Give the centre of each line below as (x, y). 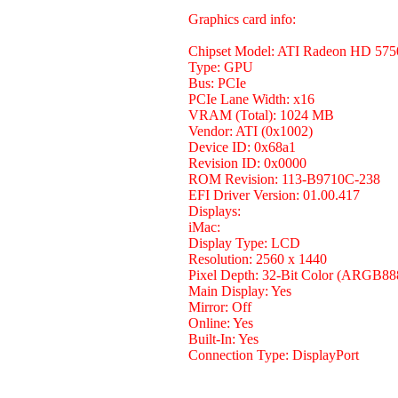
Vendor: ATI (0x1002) (251, 131)
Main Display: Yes (240, 291)
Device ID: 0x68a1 (242, 147)
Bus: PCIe (217, 83)
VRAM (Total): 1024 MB (261, 115)
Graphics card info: (242, 19)
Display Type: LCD (244, 243)
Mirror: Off (220, 307)
